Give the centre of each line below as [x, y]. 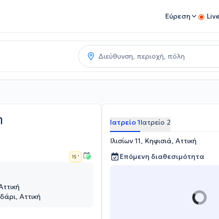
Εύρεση [178, 16]
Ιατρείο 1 [125, 122]
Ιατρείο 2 [155, 122]
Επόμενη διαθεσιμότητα [162, 156]
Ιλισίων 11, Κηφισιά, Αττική [153, 141]
